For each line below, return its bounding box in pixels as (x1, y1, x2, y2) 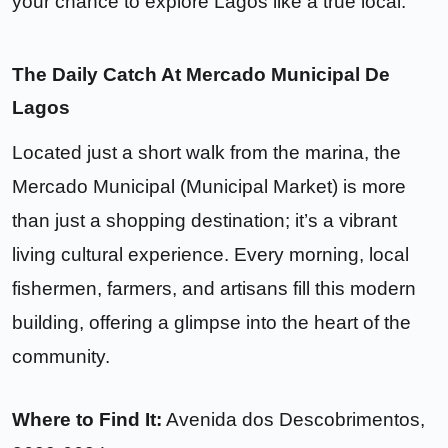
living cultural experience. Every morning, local (12, 243, 409, 265)
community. (12, 345, 110, 367)
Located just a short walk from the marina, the (12, 141, 401, 163)
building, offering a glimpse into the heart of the (12, 311, 411, 333)
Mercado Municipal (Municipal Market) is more (12, 175, 406, 197)
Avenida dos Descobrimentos (166, 408, 420, 430)
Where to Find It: (12, 408, 162, 430)
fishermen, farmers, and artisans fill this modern (12, 277, 416, 299)
